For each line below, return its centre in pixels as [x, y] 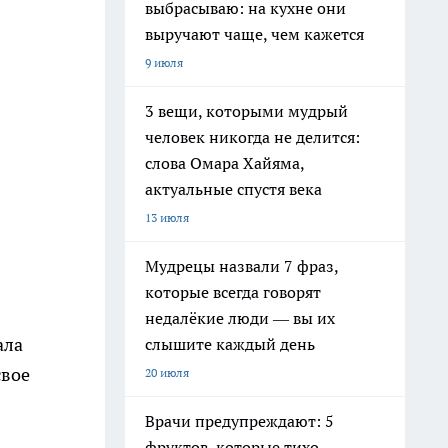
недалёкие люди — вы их [240, 318]
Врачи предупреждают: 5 [239, 421]
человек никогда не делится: [252, 137]
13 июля [167, 217]
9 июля [164, 62]
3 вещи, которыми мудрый [246, 111]
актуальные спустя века [233, 189]
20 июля [167, 372]
